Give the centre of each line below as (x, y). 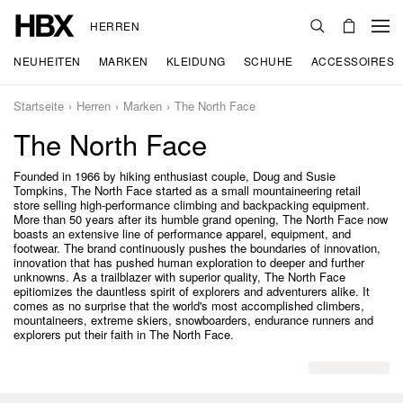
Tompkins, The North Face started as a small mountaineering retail (187, 190)
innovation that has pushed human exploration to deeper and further (189, 262)
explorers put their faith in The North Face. (124, 334)
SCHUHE (268, 61)
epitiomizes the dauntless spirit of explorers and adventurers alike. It (192, 291)
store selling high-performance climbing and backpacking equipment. (192, 205)
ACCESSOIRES (352, 61)
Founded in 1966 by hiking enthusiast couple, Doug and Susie (175, 176)
